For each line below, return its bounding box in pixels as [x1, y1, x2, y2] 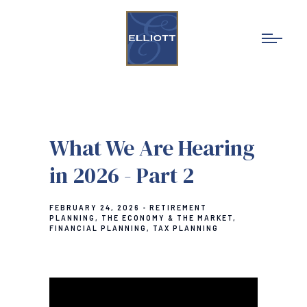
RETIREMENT [149, 204, 207, 212]
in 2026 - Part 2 [49, 160, 194, 191]
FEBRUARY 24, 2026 [49, 204, 140, 212]
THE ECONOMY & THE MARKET [101, 214, 233, 222]
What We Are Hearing [49, 133, 255, 163]
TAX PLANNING [153, 224, 219, 232]
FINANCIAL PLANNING [49, 224, 147, 232]
